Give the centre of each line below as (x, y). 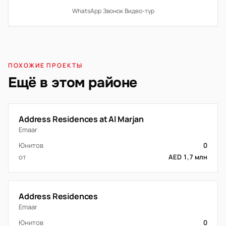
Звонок (113, 11)
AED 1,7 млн (188, 157)
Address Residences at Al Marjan (81, 119)
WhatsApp (87, 11)
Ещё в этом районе (73, 83)
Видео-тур (139, 11)
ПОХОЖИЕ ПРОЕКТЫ (45, 65)
